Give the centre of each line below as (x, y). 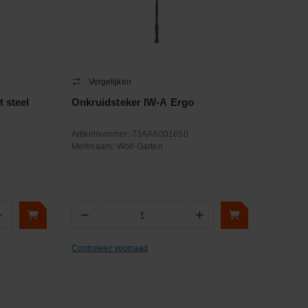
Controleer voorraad (110, 248)
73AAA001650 (160, 134)
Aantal (111, 221)
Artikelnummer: (101, 134)
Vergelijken (110, 82)
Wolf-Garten (140, 146)
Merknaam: (94, 146)
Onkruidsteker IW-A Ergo (132, 102)
